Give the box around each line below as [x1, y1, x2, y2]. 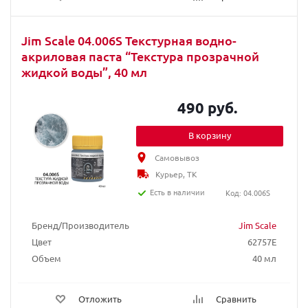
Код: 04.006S [225, 187, 270, 198]
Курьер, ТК [155, 168, 198, 179]
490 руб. [177, 98, 238, 117]
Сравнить [216, 293, 256, 305]
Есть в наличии [150, 186, 206, 197]
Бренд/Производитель [32, 219, 129, 231]
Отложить [78, 293, 122, 305]
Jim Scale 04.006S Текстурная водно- [21, 32, 236, 48]
